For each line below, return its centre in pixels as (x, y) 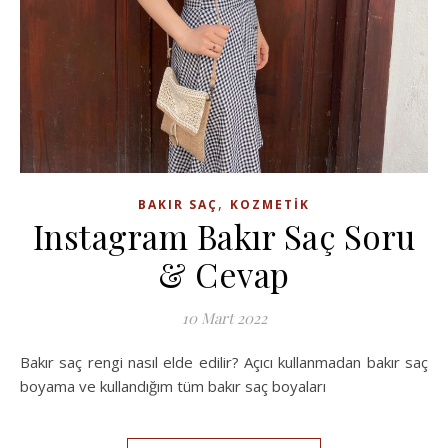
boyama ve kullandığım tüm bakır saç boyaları (173, 386)
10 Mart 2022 (224, 318)
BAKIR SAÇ (178, 205)
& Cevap (224, 274)
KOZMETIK (270, 205)
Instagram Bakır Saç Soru (224, 236)
